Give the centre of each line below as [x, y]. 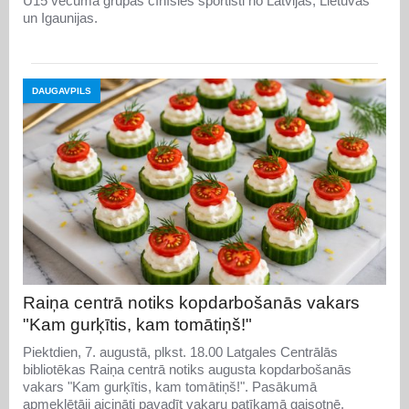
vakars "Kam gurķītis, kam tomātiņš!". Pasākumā [170, 387]
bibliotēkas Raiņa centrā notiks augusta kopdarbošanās [187, 370]
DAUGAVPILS [62, 91]
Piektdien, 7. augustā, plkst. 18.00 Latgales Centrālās [180, 352]
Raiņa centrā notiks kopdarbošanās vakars [191, 303]
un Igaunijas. [60, 18]
